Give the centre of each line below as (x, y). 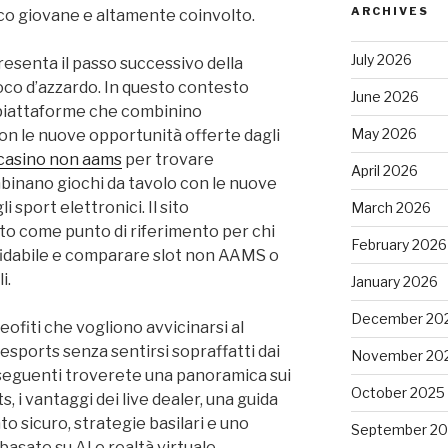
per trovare (168, 160)
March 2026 (390, 207)
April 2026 (384, 170)
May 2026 (383, 133)
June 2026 (384, 96)
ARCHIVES (389, 11)
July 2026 (381, 59)
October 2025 (397, 392)
